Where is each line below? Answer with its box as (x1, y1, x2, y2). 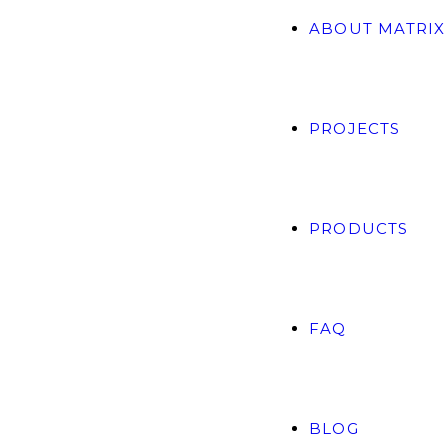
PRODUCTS (308, 219, 409, 238)
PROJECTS (308, 119, 401, 138)
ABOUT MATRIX (308, 19, 446, 38)
